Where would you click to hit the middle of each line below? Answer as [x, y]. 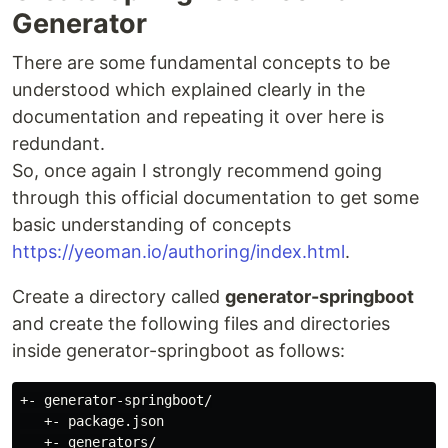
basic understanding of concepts [151, 224]
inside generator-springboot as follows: [178, 350]
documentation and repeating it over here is [198, 116]
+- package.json [92, 421]
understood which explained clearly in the [188, 89]
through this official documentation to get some [215, 197]
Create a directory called [118, 296]
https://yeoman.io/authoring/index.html [178, 251]
